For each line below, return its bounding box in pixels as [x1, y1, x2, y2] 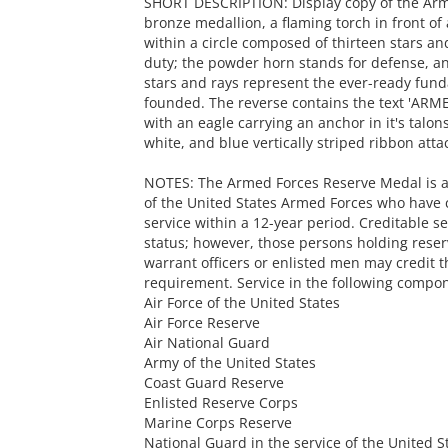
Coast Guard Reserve [143, 373, 284, 392]
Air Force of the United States [143, 293, 340, 312]
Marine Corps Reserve [143, 413, 292, 432]
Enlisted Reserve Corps [143, 393, 298, 412]
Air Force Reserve [143, 313, 260, 332]
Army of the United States [143, 353, 316, 372]
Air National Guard [143, 333, 270, 352]
